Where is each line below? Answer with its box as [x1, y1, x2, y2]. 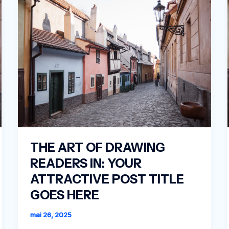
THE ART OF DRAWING [30, 140, 165, 155]
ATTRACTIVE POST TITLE [30, 171, 184, 187]
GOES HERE [30, 187, 99, 202]
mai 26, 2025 [30, 211, 72, 219]
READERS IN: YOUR [30, 155, 142, 171]
